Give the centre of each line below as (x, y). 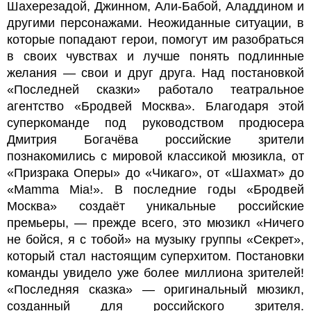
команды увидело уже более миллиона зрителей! (155, 272)
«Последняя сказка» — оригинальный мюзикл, (155, 289)
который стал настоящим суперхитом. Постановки (155, 256)
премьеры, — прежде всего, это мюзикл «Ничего (155, 222)
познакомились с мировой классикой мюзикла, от (155, 156)
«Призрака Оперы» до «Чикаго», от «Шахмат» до (155, 173)
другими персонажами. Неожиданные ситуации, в (155, 23)
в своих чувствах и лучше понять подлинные (155, 56)
